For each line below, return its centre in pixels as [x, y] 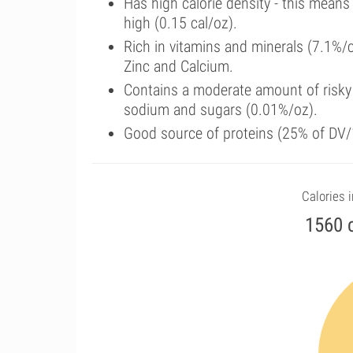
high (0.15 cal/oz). [180, 23]
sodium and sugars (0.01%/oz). [221, 110]
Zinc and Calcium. [178, 66]
